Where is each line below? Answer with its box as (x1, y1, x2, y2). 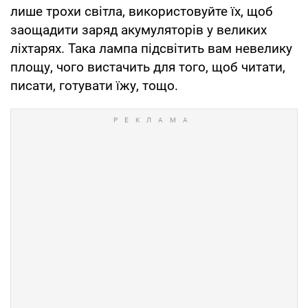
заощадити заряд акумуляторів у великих (10, 21, 267, 38)
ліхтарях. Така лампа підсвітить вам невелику (10, 40, 292, 56)
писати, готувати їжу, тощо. (10, 77, 178, 93)
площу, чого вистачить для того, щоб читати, (10, 58, 285, 75)
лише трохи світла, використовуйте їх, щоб (10, 3, 273, 19)
